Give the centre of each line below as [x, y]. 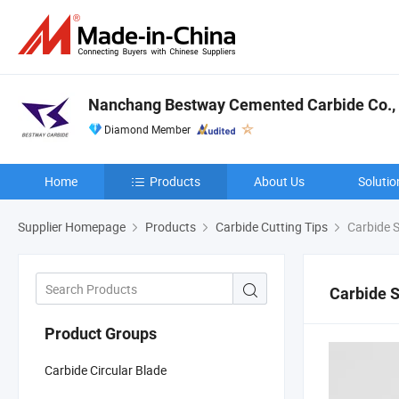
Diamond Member [147, 129]
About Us [279, 181]
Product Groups [101, 333]
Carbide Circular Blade [106, 370]
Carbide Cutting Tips [272, 227]
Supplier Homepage [72, 227]
